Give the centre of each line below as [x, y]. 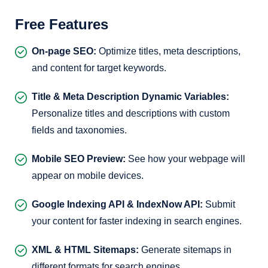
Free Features [62, 24]
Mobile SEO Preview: [79, 159]
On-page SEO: [64, 51]
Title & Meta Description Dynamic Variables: [130, 97]
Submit [219, 204]
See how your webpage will [185, 159]
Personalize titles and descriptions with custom [131, 113]
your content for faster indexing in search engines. [137, 221]
